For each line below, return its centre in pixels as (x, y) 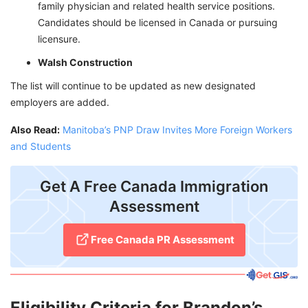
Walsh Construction (85, 63)
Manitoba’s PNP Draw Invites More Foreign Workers (177, 130)
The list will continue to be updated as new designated (133, 86)
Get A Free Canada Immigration (154, 187)
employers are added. (60, 102)
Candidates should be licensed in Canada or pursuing (158, 23)
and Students (41, 146)
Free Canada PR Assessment (162, 240)
